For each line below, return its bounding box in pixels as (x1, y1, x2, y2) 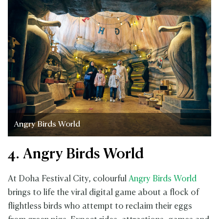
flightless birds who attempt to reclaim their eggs (8, 202, 192, 211)
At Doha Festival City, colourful (8, 175, 129, 183)
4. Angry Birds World (8, 147, 147, 161)
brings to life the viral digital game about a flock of (8, 188, 199, 197)
